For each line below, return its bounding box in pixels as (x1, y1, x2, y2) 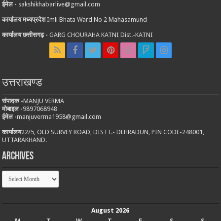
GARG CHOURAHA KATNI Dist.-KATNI (48, 31, 153, 39)
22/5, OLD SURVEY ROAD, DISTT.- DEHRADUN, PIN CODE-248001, (21, 128, 205, 136)
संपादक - (2, 97, 24, 105)
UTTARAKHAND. (2, 136, 47, 144)
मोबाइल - (2, 105, 23, 113)
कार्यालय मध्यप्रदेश (2, 16, 46, 24)
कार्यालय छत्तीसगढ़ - (2, 31, 48, 39)
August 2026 (91, 207, 130, 215)
